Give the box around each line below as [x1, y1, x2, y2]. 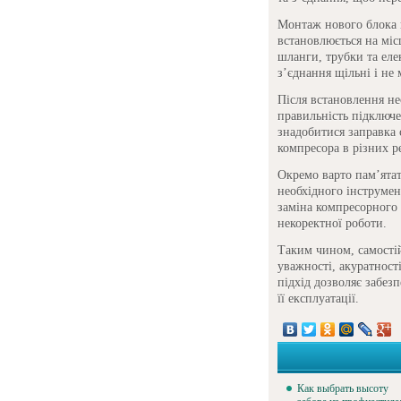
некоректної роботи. [277, 216, 387, 230]
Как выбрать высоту [297, 382, 388, 395]
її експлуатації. [277, 291, 359, 305]
